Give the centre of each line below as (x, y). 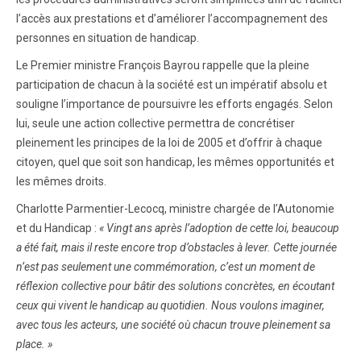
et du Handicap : (58, 228)
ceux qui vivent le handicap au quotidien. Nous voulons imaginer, (170, 305)
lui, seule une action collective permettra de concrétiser (156, 123)
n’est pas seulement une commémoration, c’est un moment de (166, 266)
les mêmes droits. (61, 181)
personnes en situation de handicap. (108, 37)
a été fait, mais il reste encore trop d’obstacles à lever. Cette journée (176, 247)
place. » (34, 344)
